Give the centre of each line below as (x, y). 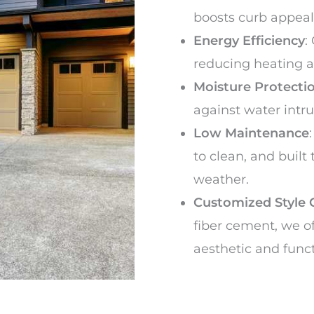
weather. (221, 180)
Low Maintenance (251, 134)
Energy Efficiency (249, 41)
